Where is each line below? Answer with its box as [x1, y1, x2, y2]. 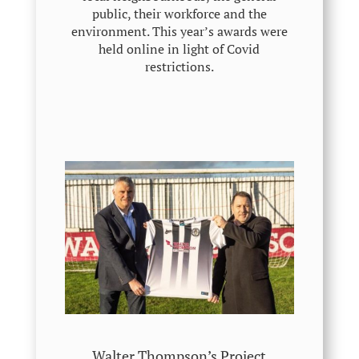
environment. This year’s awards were [71, 22, 288, 40]
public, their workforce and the [91, 5, 267, 22]
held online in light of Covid [99, 40, 260, 58]
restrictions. [144, 58, 214, 75]
